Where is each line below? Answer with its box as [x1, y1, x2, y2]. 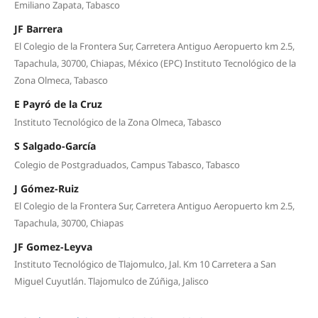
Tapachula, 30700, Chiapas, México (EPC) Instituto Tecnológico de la [13, 56, 296, 70]
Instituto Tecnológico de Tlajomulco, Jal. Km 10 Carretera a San [13, 257, 276, 270]
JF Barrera [13, 21, 62, 35]
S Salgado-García [13, 139, 96, 153]
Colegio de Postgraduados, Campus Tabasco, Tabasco [13, 158, 240, 171]
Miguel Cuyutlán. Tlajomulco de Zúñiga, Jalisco [13, 274, 209, 287]
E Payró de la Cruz [13, 97, 102, 111]
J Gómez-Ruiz [13, 181, 79, 195]
